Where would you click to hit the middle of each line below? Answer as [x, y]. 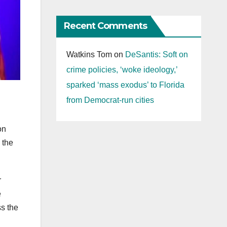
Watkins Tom [89, 55]
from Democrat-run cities [110, 100]
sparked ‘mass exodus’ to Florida [125, 85]
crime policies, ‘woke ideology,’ [122, 70]
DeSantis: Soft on [156, 55]
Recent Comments [105, 26]
